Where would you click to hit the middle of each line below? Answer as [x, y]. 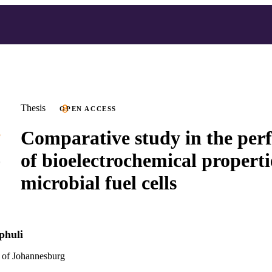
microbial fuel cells [99, 182]
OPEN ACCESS [88, 109]
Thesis [33, 108]
